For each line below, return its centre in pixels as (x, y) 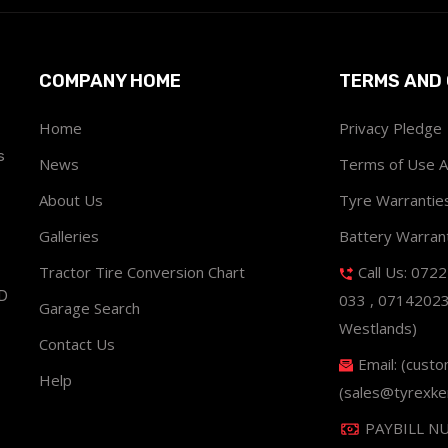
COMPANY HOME (110, 80)
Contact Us (77, 343)
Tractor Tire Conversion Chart (142, 271)
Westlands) (378, 327)
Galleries (69, 235)
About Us (71, 199)
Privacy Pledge (390, 127)
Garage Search (89, 307)
